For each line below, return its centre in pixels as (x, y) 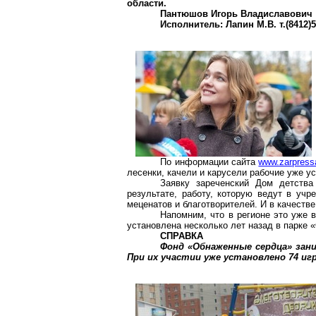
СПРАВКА (182, 236)
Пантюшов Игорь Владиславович (237, 14)
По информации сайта (209, 162)
